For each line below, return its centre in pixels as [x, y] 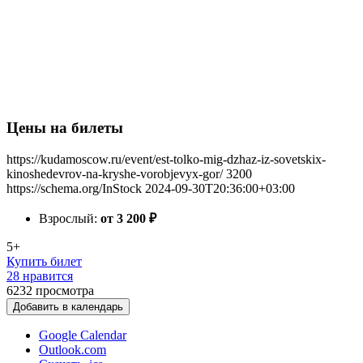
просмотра [65, 290]
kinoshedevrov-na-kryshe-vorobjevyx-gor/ [115, 174]
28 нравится [40, 276]
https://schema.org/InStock [74, 188]
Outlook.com [73, 350]
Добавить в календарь [68, 307]
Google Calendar [83, 335]
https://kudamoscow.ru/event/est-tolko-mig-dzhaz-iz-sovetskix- [166, 159]
